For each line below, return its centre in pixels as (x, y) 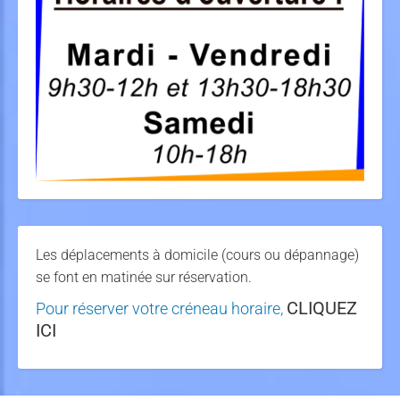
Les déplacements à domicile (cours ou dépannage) (197, 255)
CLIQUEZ (322, 308)
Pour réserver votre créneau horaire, (161, 308)
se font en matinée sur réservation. (144, 277)
